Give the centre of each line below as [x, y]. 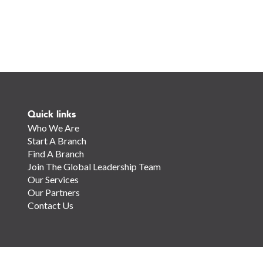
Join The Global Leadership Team [94, 166]
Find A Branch [55, 154]
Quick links [51, 114]
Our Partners [53, 192]
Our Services [53, 179]
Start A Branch [57, 141]
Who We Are [53, 128]
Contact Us [50, 205]
